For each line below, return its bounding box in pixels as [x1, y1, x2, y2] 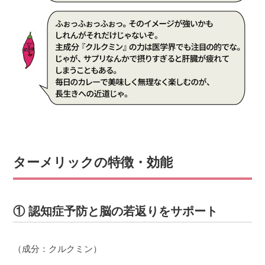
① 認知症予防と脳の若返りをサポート [13, 205, 218, 218]
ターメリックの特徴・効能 [13, 155, 173, 170]
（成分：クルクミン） [13, 244, 102, 254]
